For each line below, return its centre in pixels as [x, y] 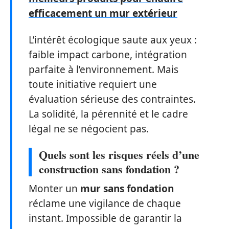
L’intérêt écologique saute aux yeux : [113, 40]
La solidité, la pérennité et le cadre [108, 114]
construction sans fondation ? [109, 169]
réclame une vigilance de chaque [105, 203]
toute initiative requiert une [93, 84]
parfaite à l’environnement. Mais [104, 69]
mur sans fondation [127, 189]
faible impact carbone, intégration [108, 54]
